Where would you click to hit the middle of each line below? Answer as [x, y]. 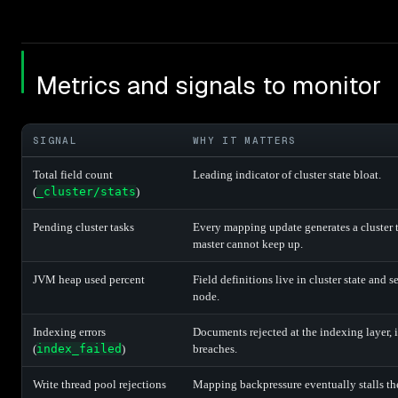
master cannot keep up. [248, 243]
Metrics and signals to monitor [208, 85]
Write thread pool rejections [99, 384]
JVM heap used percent [89, 279]
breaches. [215, 348]
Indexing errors [69, 331]
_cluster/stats [86, 191]
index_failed [79, 348]
